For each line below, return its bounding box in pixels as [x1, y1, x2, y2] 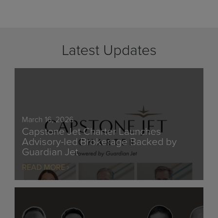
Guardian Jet [22, 145, 78, 158]
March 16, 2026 [22, 114, 73, 125]
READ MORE [22, 162, 65, 172]
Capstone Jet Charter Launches [22, 125, 161, 138]
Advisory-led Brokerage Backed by [22, 135, 177, 148]
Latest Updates [61, 41, 157, 59]
